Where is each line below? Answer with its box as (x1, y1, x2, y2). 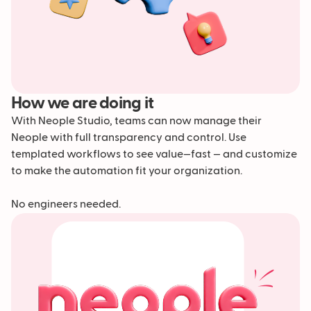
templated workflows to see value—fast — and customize (11, 149, 297, 161)
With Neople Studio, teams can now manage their (11, 116, 262, 128)
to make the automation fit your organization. (11, 166, 242, 178)
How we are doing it (11, 95, 154, 112)
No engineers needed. (11, 199, 121, 211)
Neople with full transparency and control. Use (11, 133, 246, 144)
